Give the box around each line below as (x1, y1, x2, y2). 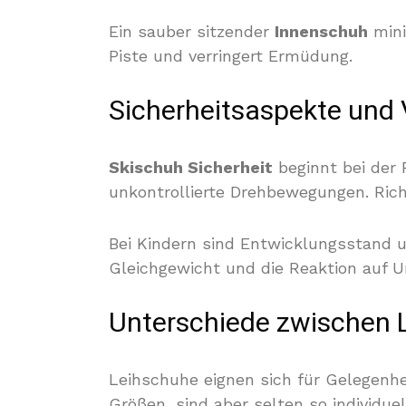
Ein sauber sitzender (109, 22, 275, 41)
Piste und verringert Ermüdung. (109, 46, 353, 65)
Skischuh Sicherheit (109, 158, 273, 177)
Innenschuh (275, 22, 368, 41)
